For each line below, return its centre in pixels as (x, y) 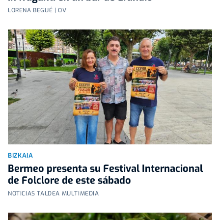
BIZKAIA (21, 155)
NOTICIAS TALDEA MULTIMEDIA (54, 193)
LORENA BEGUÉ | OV (37, 10)
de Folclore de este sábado (69, 180)
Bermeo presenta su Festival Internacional (105, 168)
